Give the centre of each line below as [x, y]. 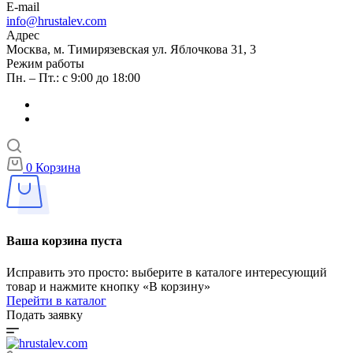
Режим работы [45, 64]
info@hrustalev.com [56, 21]
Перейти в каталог [56, 300]
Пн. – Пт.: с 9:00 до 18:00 [73, 78]
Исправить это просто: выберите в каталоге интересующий [167, 272]
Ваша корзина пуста [64, 241]
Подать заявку [45, 314]
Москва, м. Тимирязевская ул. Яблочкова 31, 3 [131, 50]
